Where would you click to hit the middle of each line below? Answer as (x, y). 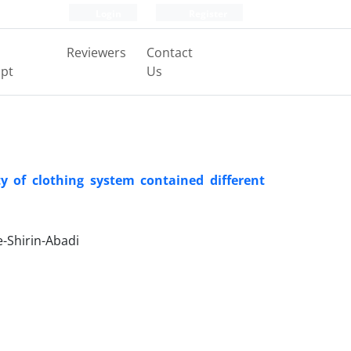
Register (207, 14)
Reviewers (96, 52)
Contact (169, 52)
